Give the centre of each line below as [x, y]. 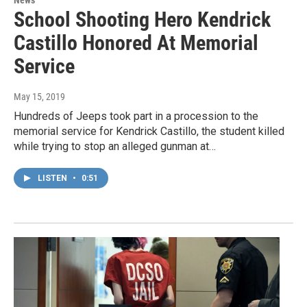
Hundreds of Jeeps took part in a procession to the [136, 116]
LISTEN [53, 178]
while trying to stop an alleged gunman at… [115, 146]
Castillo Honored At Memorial [136, 42]
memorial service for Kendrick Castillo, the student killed [149, 131]
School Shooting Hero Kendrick [142, 19]
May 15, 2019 [39, 96]
